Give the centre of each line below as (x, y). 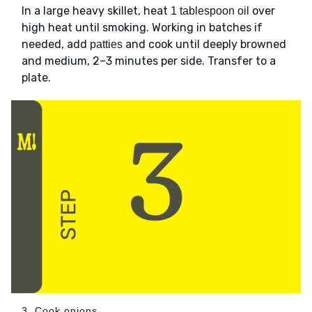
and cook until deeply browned (204, 45)
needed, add (56, 45)
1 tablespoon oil (210, 11)
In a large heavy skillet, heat (96, 11)
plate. (36, 78)
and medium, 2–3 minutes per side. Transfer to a (149, 61)
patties (106, 45)
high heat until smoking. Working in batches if (142, 28)
